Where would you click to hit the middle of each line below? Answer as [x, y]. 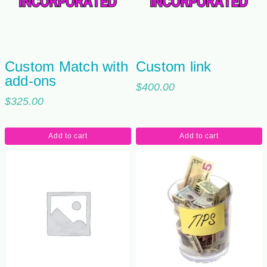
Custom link [174, 67]
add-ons [31, 81]
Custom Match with [67, 67]
